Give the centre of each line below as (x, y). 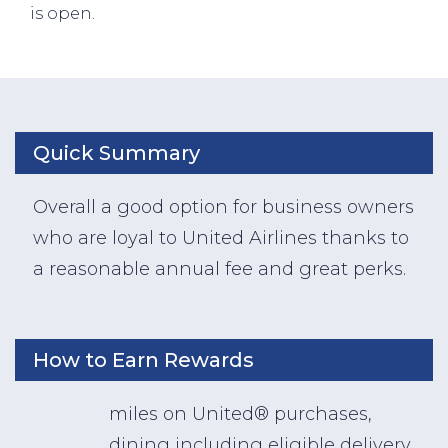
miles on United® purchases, (241, 414)
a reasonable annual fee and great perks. (219, 269)
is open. (62, 14)
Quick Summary (116, 153)
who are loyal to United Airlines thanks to (221, 238)
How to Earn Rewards (143, 360)
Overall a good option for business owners (223, 207)
